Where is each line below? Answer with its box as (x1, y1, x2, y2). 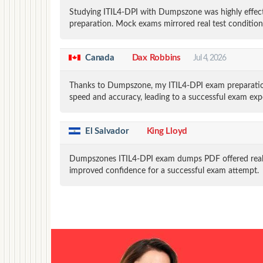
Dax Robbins (131, 53, 181, 62)
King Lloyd (146, 126, 188, 136)
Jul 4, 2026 (193, 53, 226, 62)
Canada (85, 53, 114, 62)
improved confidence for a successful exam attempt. (69, 166, 259, 175)
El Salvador (85, 126, 129, 136)
